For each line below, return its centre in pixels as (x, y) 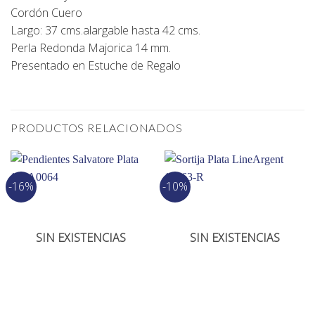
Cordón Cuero (46, 12)
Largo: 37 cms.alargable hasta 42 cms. (105, 30)
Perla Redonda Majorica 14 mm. (91, 47)
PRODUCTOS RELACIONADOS (97, 128)
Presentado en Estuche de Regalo (96, 65)
